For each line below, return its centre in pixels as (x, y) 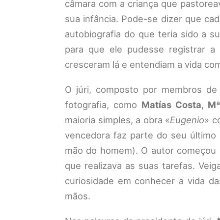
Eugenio (187, 120)
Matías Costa (169, 105)
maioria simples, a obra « (118, 120)
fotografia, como (101, 105)
